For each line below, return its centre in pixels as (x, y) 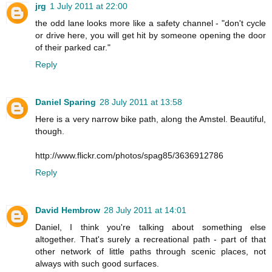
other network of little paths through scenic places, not (151, 251)
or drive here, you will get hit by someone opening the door (151, 35)
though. (50, 131)
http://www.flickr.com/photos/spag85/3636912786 (129, 155)
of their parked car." (73, 47)
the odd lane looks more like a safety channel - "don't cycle (151, 23)
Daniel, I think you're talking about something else (151, 227)
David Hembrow (68, 210)
